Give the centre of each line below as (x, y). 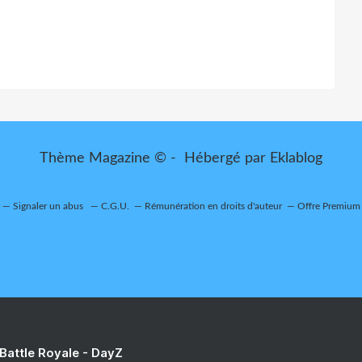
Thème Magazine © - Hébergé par (155, 158)
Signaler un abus (49, 206)
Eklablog (296, 158)
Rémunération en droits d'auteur (213, 206)
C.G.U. (115, 206)
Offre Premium (329, 206)
